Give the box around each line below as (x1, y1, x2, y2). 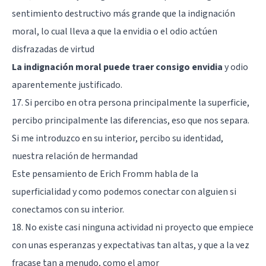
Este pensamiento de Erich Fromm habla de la (12, 167, 198, 180)
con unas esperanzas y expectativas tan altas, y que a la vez (12, 238, 249, 252)
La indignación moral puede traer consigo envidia (12, 60, 223, 74)
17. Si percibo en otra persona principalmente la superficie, (12, 96, 249, 109)
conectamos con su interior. (12, 202, 124, 216)
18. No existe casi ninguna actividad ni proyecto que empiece (12, 220, 254, 234)
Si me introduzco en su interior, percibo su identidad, (12, 131, 223, 145)
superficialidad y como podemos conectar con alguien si (12, 185, 236, 198)
